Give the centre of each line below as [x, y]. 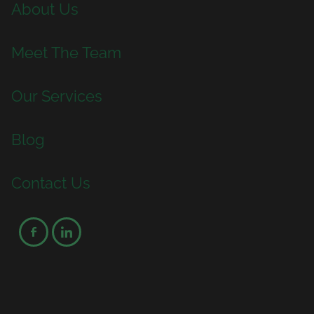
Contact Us [51, 182]
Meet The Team [66, 52]
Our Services [57, 95]
